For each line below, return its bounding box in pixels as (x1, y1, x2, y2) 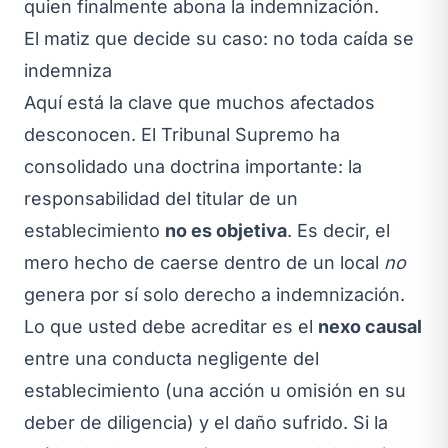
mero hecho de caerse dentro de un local (24, 251, 384, 273)
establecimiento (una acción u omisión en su (24, 379, 406, 401)
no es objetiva (165, 219, 287, 241)
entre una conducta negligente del (24, 347, 319, 369)
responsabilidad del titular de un (24, 187, 298, 209)
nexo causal (318, 315, 422, 337)
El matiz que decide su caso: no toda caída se (24, 27, 414, 49)
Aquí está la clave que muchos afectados (24, 91, 375, 113)
